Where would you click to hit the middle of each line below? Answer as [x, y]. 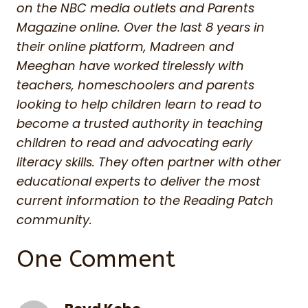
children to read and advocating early [134, 143]
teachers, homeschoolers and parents [135, 85]
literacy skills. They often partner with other [149, 162]
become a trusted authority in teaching [140, 124]
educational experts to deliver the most [139, 181]
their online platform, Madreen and [125, 47]
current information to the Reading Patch [145, 201]
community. [54, 220]
